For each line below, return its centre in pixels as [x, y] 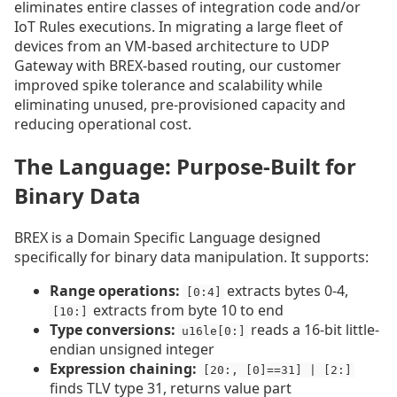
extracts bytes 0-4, [286, 290]
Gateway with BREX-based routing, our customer [178, 66]
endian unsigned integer [132, 349]
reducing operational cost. [103, 125]
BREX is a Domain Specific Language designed [167, 237]
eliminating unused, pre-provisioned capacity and [180, 105]
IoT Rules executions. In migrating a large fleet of [179, 27]
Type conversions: [113, 329]
